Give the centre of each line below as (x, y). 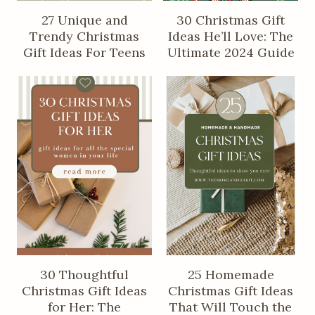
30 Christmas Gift (231, 20)
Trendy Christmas (84, 36)
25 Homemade (231, 275)
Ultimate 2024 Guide (231, 52)
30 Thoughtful (84, 275)
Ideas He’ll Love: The (231, 36)
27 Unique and (84, 20)
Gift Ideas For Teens (84, 52)
